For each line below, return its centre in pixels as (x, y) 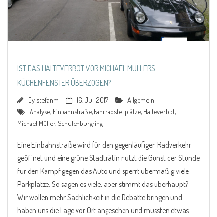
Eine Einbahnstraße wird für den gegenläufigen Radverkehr (104, 145)
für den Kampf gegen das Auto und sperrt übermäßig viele (103, 171)
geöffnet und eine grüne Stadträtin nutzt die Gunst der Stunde (108, 158)
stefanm (47, 100)
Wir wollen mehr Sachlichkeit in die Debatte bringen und (100, 197)
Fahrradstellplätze (117, 111)
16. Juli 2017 (93, 100)
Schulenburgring (80, 123)
